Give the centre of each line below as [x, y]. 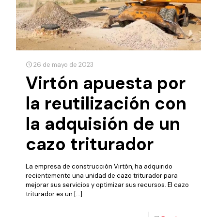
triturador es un [49, 194]
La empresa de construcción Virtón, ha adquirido [99, 167]
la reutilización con [106, 104]
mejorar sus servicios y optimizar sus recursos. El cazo [107, 185]
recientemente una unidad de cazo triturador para [102, 176]
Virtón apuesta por [106, 83]
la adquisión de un [103, 124]
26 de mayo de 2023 [63, 65]
